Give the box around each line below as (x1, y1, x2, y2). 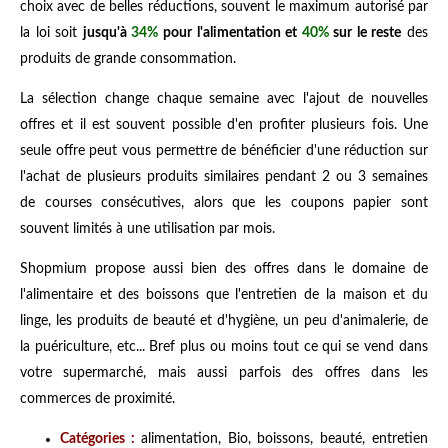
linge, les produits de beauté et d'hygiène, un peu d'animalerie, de (20, 313, 428, 328)
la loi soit (20, 25, 83, 40)
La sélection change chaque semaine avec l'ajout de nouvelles (20, 91, 428, 106)
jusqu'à (82, 25, 132, 40)
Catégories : (60, 431, 135, 446)
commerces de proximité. (20, 391, 175, 406)
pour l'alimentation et (158, 25, 302, 40)
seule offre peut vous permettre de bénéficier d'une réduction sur (20, 143, 428, 158)
